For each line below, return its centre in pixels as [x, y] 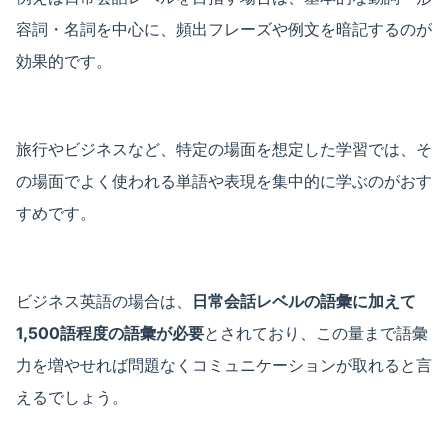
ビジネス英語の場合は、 [104, 300]
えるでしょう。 [72, 396]
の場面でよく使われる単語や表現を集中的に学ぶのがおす [224, 180]
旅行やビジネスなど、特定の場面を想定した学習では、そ [224, 148]
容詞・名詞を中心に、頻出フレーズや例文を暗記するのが [224, 28]
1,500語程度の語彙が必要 [110, 332]
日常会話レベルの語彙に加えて [304, 300]
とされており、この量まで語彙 [316, 332]
